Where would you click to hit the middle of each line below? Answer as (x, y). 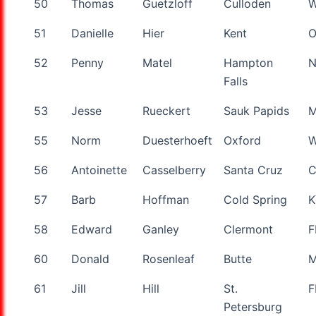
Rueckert (166, 110)
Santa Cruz (253, 170)
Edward (92, 229)
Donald (90, 259)
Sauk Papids (256, 110)
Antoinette (99, 170)
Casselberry (174, 170)
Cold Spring (255, 199)
